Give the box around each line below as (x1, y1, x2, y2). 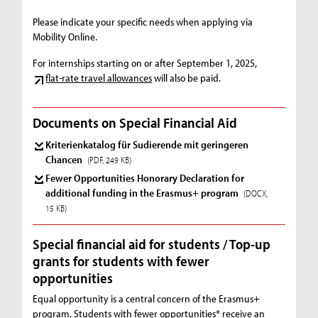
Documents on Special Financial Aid (33, 114, 238, 132)
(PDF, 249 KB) (87, 154, 132, 166)
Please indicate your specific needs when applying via (33, 15, 253, 29)
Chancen (45, 153, 85, 167)
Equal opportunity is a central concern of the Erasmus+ (33, 291, 261, 305)
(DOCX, (243, 187, 268, 199)
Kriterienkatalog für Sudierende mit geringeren (45, 138, 249, 152)
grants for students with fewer (33, 251, 210, 270)
